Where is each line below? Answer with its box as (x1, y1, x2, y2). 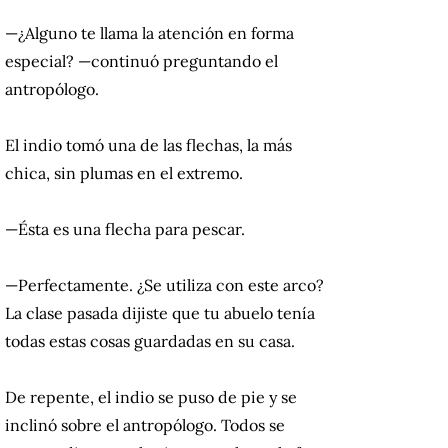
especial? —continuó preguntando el (5, 51, 278, 72)
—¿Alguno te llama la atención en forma (5, 23, 294, 44)
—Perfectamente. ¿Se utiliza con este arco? (5, 275, 324, 296)
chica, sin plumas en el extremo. (5, 163, 243, 184)
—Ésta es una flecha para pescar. (5, 219, 245, 240)
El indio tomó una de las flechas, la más (5, 135, 292, 156)
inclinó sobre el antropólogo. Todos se (5, 415, 285, 436)
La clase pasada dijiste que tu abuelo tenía (5, 303, 315, 324)
